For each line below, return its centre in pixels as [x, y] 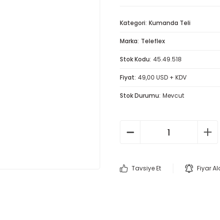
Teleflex [153, 41]
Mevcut [173, 96]
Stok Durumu [139, 96]
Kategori [133, 23]
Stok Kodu [135, 59]
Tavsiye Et [146, 168]
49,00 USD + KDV [162, 77]
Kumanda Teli [170, 23]
